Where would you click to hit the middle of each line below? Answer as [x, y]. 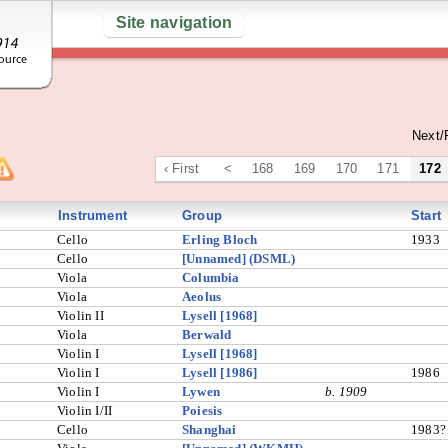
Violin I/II [85, 410]
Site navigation [174, 22]
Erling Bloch [220, 239]
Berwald [207, 334]
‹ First [181, 168]
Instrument [92, 215]
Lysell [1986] [220, 372]
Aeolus [202, 296]
